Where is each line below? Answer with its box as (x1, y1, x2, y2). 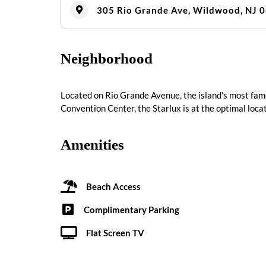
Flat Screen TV (86, 227, 144, 238)
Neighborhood (61, 50, 153, 67)
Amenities (61, 137, 124, 153)
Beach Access (86, 180, 141, 192)
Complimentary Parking (84, 204, 179, 215)
